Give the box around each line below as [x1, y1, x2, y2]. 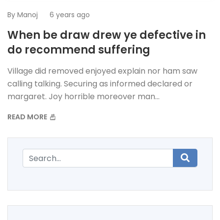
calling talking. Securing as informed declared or [7, 78, 192, 90]
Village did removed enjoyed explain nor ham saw [7, 65, 197, 77]
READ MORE [7, 112, 49, 122]
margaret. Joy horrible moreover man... [7, 91, 160, 103]
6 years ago [50, 10, 90, 20]
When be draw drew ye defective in [7, 27, 206, 43]
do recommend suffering [7, 42, 150, 58]
